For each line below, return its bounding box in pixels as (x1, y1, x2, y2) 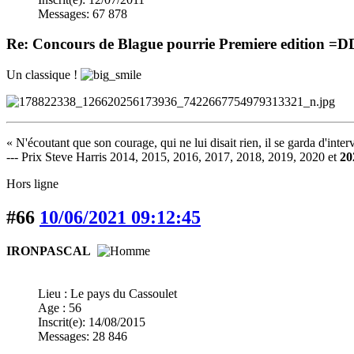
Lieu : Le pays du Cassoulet (38, 286, 177, 300)
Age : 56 (38, 300, 81, 314)
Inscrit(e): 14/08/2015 (38, 314, 145, 329)
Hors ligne (6, 176, 58, 190)
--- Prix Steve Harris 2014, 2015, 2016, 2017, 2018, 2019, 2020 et (6, 149, 340, 164)
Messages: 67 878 (38, 6, 127, 21)
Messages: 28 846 (38, 329, 127, 343)
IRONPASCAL (6, 243, 91, 258)
